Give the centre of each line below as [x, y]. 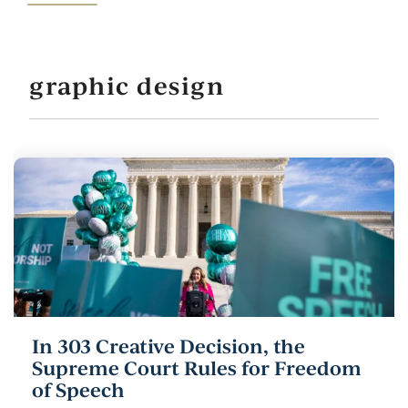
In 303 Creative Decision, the [168, 346]
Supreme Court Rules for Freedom [197, 368]
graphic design [127, 85]
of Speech [78, 390]
